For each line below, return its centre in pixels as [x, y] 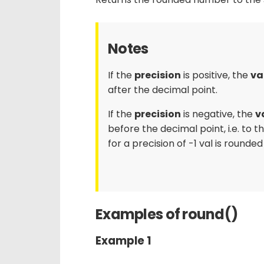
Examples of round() [167, 214]
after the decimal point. [163, 90]
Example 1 [123, 240]
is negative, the [218, 114]
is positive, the [216, 75]
